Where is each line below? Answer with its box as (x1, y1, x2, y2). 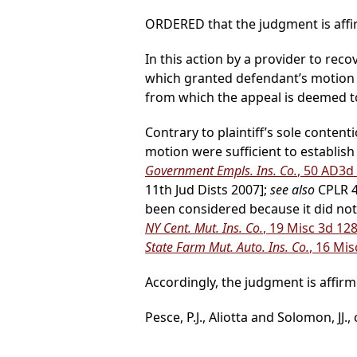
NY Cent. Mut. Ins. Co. (145, 219, 263, 237)
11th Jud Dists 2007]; (145, 181, 270, 199)
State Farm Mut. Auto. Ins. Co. (145, 238, 309, 257)
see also (270, 181, 315, 199)
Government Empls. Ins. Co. (145, 162, 297, 180)
